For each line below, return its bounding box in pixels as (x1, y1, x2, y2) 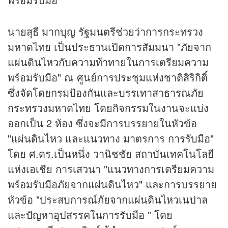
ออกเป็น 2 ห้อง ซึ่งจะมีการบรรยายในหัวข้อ (8, 116, 197, 131)
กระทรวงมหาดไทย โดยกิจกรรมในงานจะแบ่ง (8, 100, 209, 116)
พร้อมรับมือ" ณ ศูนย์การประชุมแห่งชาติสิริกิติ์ (8, 70, 208, 85)
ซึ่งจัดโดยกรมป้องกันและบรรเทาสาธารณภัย (8, 85, 204, 100)
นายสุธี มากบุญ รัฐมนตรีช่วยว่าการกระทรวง (8, 24, 203, 39)
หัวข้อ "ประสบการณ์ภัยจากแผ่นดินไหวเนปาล (8, 192, 208, 207)
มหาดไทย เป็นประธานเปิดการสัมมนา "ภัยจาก (8, 39, 211, 54)
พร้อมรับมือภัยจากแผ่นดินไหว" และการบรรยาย (8, 177, 217, 192)
